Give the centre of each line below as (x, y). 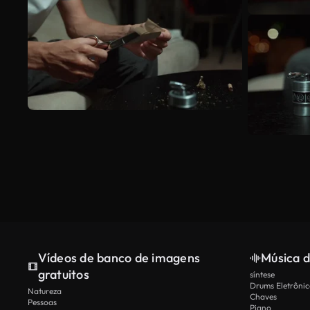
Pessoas (42, 302)
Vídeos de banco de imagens (119, 257)
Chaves (263, 296)
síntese (262, 274)
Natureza (45, 291)
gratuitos (63, 274)
